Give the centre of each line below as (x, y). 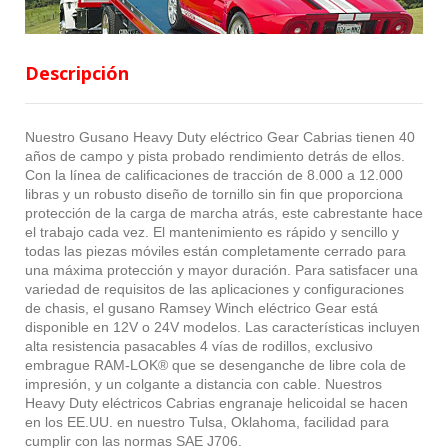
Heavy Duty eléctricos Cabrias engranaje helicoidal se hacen (216, 402)
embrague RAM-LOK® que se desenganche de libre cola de (215, 364)
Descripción (77, 72)
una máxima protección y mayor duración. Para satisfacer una (221, 269)
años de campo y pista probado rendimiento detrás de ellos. (215, 155)
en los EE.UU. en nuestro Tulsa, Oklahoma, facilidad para (207, 421)
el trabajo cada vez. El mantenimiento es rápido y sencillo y (212, 231)
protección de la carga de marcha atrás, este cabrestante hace (224, 212)
